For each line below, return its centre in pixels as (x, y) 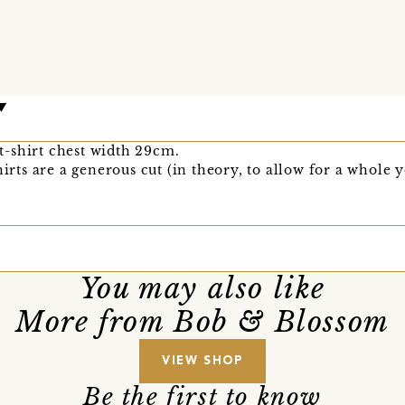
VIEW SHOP (202, 361)
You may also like (202, 288)
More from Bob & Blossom (202, 321)
